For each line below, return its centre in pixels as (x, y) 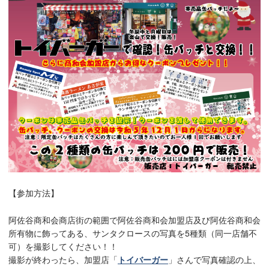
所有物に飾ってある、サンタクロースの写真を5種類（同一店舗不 (133, 233)
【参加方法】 (34, 193)
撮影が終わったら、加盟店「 (63, 259)
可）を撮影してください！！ (63, 246)
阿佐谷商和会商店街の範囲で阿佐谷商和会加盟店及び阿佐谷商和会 (134, 219)
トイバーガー (143, 259)
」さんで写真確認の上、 (214, 259)
